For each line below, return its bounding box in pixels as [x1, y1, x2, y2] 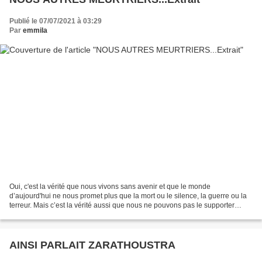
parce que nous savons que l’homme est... [9, 211, 143, 219]
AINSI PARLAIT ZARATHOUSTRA [9, 239, 175, 251]
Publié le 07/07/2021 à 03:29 [9, 16, 102, 25]
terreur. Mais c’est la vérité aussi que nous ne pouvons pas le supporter [9, 201, 235, 210]
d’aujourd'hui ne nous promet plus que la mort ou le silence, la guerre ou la [9, 192, 247, 201]
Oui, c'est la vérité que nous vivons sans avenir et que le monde [9, 182, 211, 191]
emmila [23, 26, 47, 35]
